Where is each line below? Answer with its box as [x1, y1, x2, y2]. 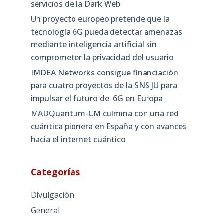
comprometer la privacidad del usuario [30, 52, 174, 63]
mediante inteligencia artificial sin [30, 39, 157, 50]
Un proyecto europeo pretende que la [30, 13, 170, 25]
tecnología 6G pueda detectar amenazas [30, 26, 182, 37]
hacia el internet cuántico [30, 133, 126, 145]
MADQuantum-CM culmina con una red [30, 108, 179, 119]
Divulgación [30, 189, 74, 200]
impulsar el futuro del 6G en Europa [30, 93, 163, 104]
